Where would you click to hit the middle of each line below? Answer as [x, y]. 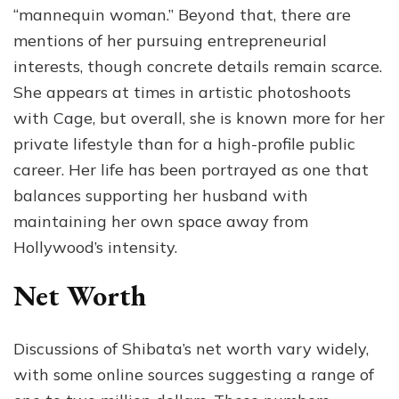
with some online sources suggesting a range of [194, 375]
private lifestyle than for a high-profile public [184, 143]
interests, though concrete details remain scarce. [198, 66]
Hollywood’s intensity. [95, 247]
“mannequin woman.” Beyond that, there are [182, 14]
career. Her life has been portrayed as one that [191, 169]
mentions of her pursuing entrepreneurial [170, 40]
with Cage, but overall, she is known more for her [199, 118]
